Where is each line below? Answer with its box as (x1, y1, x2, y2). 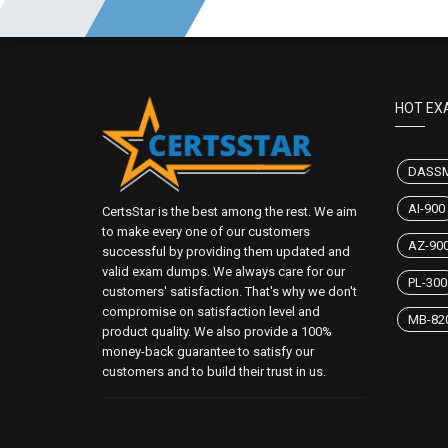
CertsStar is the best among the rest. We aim (102, 204, 357, 220)
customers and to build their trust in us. (102, 364, 326, 380)
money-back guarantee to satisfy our (102, 344, 314, 360)
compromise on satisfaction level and (102, 304, 320, 320)
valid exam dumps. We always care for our (102, 264, 345, 280)
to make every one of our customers (102, 224, 310, 240)
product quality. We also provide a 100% (102, 324, 332, 340)
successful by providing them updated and (102, 244, 350, 260)
